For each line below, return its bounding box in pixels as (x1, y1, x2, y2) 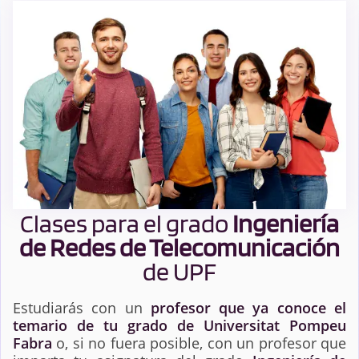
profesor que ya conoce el (150, 297, 347, 317)
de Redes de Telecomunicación (19, 231, 340, 263)
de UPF (143, 255, 216, 287)
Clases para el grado (20, 207, 232, 239)
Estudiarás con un (13, 297, 151, 317)
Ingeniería (232, 207, 339, 239)
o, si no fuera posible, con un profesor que (52, 333, 346, 353)
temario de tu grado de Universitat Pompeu (13, 315, 346, 335)
